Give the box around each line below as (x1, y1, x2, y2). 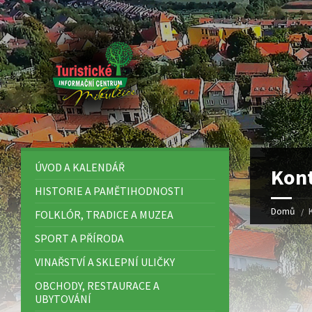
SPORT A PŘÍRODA (35, 231, 124, 245)
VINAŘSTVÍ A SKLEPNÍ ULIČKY (35, 255, 175, 269)
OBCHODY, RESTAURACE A (35, 279, 159, 292)
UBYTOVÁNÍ (35, 292, 91, 306)
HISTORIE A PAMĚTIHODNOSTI (35, 184, 184, 198)
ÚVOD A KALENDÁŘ (35, 160, 125, 174)
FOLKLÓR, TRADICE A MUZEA (35, 208, 173, 221)
